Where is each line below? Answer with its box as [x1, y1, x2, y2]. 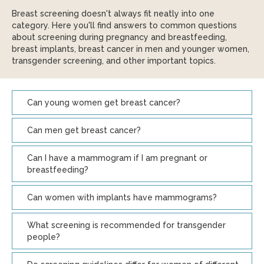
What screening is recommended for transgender [27, 220, 226, 230]
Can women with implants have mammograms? [27, 193, 217, 202]
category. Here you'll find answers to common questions [12, 21, 237, 30]
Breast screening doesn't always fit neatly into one [12, 9, 214, 18]
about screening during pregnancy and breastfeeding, [12, 32, 227, 42]
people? [27, 232, 60, 242]
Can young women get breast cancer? [27, 98, 180, 107]
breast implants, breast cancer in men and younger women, [12, 44, 249, 54]
